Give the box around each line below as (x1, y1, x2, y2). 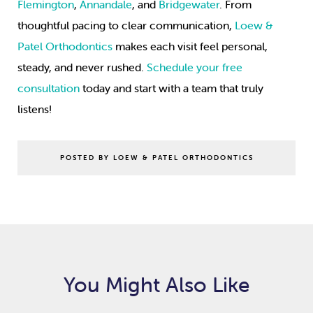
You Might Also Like (64, 272, 249, 298)
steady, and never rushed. (17, 60, 147, 75)
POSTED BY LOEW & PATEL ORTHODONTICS (59, 153, 254, 163)
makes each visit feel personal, (112, 39, 268, 54)
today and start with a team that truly (80, 81, 263, 96)
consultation (17, 81, 80, 96)
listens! (17, 102, 52, 117)
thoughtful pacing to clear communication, (17, 18, 235, 33)
